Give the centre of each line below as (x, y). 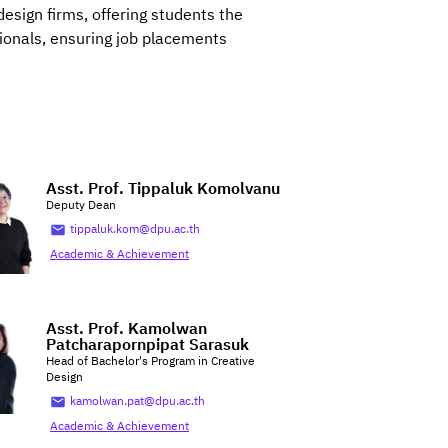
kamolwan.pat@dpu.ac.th (137, 402)
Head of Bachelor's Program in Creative (150, 362)
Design (64, 378)
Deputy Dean (81, 206)
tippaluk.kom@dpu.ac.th (135, 230)
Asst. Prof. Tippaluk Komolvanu (163, 190)
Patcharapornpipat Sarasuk (147, 346)
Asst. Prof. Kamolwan (126, 330)
